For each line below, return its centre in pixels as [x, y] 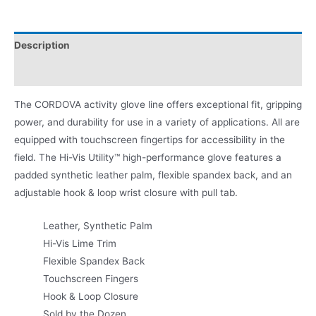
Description [42, 45]
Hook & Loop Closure [91, 296]
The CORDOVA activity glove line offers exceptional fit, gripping [158, 105]
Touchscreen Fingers [91, 278]
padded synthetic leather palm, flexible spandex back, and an [153, 175]
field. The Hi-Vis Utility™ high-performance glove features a [148, 158]
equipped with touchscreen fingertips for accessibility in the [150, 140]
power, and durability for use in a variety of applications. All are [157, 122]
